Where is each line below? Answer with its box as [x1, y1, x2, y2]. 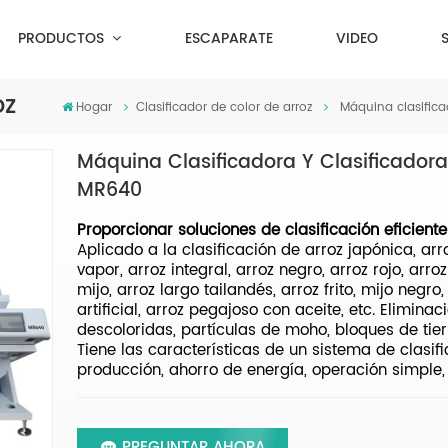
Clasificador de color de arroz [136, 97, 313, 117]
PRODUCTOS [18, 27, 109, 51]
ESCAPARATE [184, 27, 273, 51]
